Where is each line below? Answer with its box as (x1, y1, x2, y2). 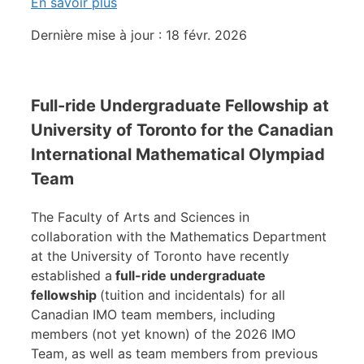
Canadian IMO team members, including (31, 305, 275, 323)
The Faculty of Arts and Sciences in (31, 208, 249, 225)
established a (31, 266, 112, 284)
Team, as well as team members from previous (31, 344, 318, 362)
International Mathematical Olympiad (31, 144, 325, 164)
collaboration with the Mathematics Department (31, 227, 327, 245)
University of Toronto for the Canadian (31, 119, 333, 140)
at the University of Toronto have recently (31, 247, 289, 264)
